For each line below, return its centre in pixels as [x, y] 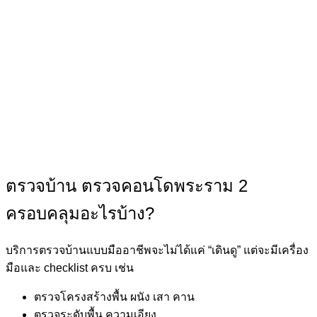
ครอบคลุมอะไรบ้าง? [80, 214]
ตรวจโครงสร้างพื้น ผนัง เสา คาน [114, 297]
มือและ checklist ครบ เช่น [70, 268]
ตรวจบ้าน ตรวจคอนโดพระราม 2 [127, 186]
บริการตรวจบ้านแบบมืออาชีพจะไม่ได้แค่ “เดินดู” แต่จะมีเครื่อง [157, 250]
